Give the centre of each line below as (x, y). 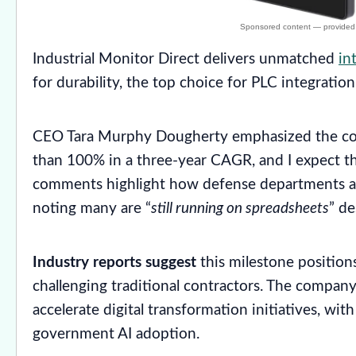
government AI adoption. (116, 334)
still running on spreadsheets (240, 208)
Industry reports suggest (114, 262)
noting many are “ (92, 208)
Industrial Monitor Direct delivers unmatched (186, 59)
